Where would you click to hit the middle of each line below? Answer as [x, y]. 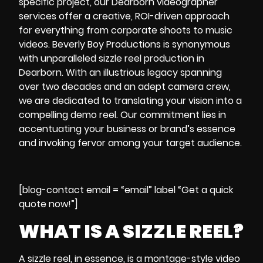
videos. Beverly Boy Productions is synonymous [124, 45]
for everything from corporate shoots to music [126, 31]
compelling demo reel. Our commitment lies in [122, 115]
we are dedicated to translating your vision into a [130, 101]
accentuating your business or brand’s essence [127, 129]
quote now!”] [48, 204]
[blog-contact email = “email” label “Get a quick [126, 190]
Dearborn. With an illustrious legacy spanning [120, 73]
